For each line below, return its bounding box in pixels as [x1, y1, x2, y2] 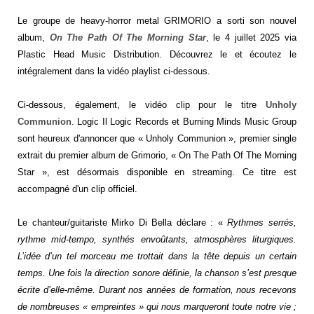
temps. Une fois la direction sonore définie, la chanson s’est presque [18, 267, 296, 278]
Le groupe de [18, 15, 81, 26]
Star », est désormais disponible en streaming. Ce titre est [18, 166, 296, 177]
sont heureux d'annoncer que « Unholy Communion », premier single [18, 132, 296, 144]
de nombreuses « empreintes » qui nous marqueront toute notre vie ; [18, 301, 296, 312]
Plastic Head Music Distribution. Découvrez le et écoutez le [18, 48, 296, 60]
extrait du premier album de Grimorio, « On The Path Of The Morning [18, 149, 296, 161]
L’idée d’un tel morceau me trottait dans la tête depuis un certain [18, 250, 296, 261]
